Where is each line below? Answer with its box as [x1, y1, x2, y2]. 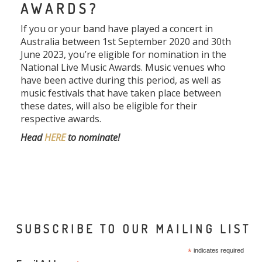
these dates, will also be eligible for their [20, 99, 197, 113]
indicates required [191, 247, 244, 254]
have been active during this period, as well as [20, 74, 221, 87]
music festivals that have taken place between [20, 87, 221, 100]
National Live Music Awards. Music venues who [20, 61, 226, 74]
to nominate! [65, 131, 120, 144]
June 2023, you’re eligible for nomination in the [20, 48, 226, 61]
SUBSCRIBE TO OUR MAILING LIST [16, 222, 251, 237]
